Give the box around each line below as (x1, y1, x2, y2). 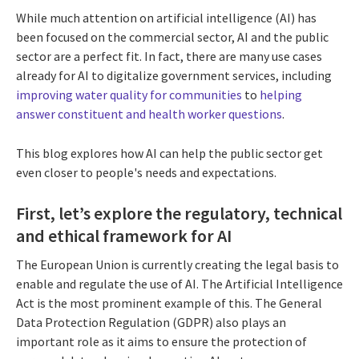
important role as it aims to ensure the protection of (16, 333, 307, 349)
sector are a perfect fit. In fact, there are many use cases (16, 48, 322, 65)
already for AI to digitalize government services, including (16, 67, 332, 84)
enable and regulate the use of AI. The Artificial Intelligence (16, 275, 343, 292)
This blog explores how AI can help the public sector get (16, 145, 323, 162)
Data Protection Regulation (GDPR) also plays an (16, 313, 286, 330)
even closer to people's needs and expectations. (16, 164, 276, 181)
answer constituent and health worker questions (16, 106, 282, 123)
